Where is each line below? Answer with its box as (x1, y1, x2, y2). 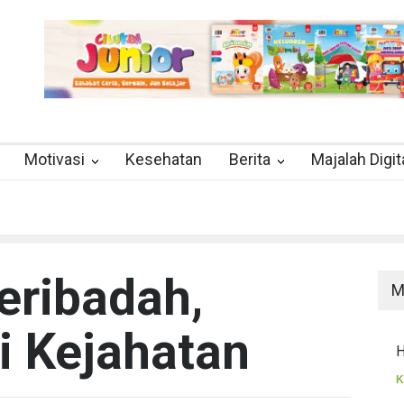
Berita (229, 150, 271, 169)
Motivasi (24, 150, 85, 169)
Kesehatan (125, 150, 202, 169)
